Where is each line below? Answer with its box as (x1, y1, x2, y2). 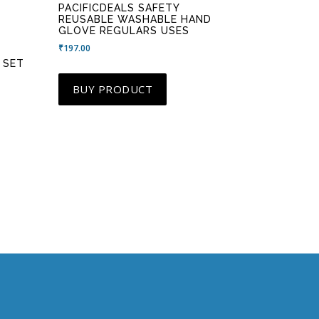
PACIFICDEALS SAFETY (58, 1, 179, 14)
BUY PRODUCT (72, 81, 153, 96)
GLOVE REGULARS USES (58, 24, 189, 36)
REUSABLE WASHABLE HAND (58, 13, 211, 25)
